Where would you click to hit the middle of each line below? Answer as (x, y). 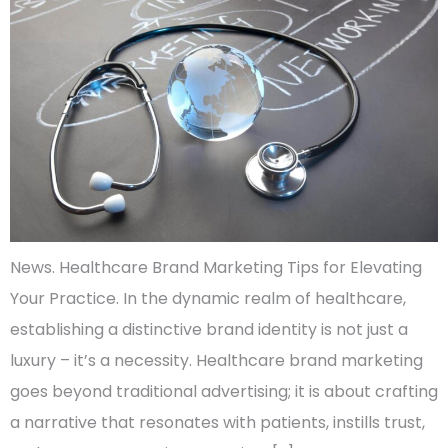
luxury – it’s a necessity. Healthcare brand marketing (216, 361)
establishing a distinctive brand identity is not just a (209, 330)
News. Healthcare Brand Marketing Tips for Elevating (216, 268)
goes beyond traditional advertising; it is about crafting (224, 392)
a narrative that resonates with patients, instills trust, (217, 423)
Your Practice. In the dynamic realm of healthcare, (208, 299)
